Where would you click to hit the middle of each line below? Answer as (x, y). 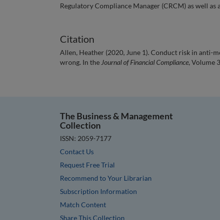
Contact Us (77, 151)
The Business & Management (116, 116)
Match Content (83, 204)
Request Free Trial (87, 165)
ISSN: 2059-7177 (86, 138)
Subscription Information (98, 191)
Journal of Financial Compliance (145, 62)
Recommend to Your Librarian (106, 178)
